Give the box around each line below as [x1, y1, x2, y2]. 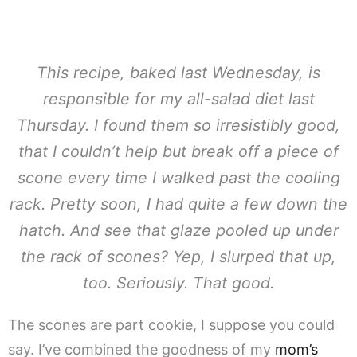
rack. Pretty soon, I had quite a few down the [10, 194, 347, 214]
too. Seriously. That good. [83, 273, 274, 293]
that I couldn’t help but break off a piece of [18, 142, 339, 162]
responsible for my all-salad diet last [42, 89, 315, 109]
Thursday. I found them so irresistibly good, [17, 116, 340, 135]
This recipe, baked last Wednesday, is [37, 63, 320, 83]
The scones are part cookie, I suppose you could [8, 316, 335, 334]
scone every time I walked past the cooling [17, 168, 340, 188]
